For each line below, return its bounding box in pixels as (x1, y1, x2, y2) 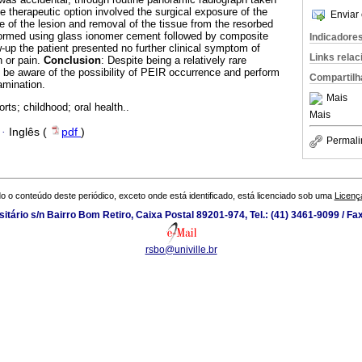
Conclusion (40, 54, 101, 67)
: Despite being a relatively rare (101, 54, 246, 67)
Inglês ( (9, 125, 50, 138)
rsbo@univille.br (145, 244, 217, 256)
